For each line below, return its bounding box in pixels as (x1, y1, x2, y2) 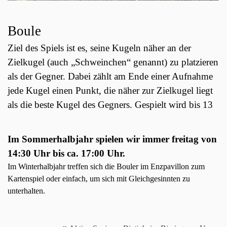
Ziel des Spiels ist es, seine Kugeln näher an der (8, 43, 191, 54)
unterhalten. (8, 186, 45, 196)
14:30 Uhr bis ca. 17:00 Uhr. (8, 148, 125, 159)
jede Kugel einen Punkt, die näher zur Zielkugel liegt (8, 85, 213, 96)
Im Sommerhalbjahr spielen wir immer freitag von (8, 134, 217, 145)
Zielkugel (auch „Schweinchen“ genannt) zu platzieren (8, 57, 218, 68)
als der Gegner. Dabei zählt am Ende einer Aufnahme (8, 71, 213, 82)
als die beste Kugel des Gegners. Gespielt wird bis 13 (8, 99, 213, 110)
